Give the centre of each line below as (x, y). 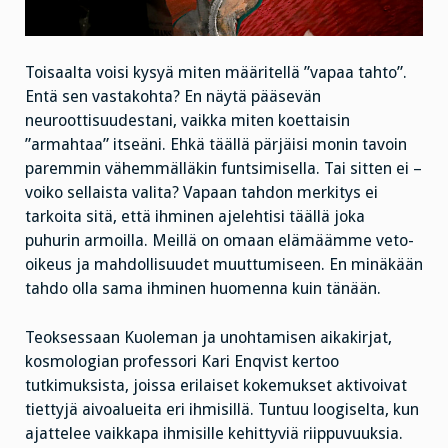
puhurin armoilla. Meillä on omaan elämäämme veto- (219, 240)
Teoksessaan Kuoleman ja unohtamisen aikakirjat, (208, 337)
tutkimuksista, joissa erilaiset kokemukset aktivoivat (216, 385)
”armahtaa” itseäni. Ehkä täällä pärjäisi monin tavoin (216, 144)
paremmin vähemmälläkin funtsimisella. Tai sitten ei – (223, 168)
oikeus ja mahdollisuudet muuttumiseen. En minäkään (224, 264)
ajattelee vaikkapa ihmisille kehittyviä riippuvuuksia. (214, 433)
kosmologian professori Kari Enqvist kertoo (182, 361)
